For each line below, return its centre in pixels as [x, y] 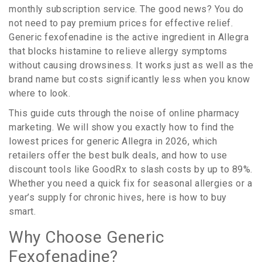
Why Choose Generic [86, 237]
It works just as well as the [193, 65]
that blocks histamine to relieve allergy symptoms [118, 51]
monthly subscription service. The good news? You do [126, 9]
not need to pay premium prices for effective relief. [121, 23]
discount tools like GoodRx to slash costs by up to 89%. [131, 170]
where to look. [39, 94]
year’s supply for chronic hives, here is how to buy [118, 198]
